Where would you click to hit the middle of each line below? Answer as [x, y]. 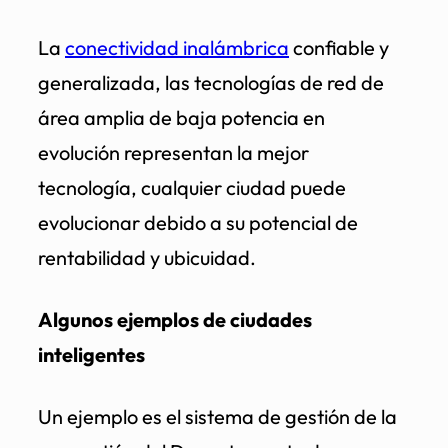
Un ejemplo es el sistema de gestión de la [217, 416]
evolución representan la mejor [173, 153]
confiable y [339, 48]
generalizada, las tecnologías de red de [211, 83]
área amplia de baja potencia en [181, 118]
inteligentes [91, 355]
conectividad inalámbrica [177, 48]
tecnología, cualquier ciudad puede [192, 188]
